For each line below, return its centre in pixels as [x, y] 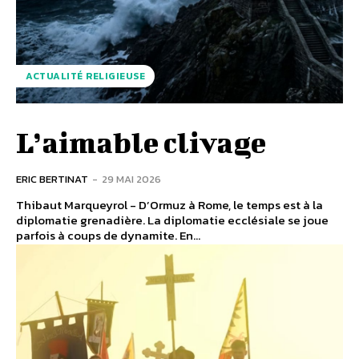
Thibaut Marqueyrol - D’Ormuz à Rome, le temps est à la [169, 205]
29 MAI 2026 [131, 179]
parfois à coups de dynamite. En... [108, 236]
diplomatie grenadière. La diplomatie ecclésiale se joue [172, 220]
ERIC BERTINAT [52, 179]
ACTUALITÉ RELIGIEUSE [85, 77]
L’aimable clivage [141, 142]
